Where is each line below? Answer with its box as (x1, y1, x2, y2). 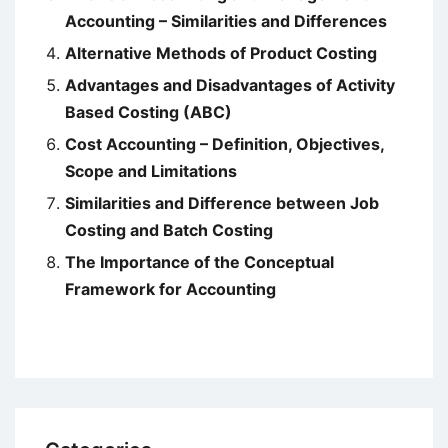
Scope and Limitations (65, 161, 237, 182)
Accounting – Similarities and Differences (65, 11, 387, 32)
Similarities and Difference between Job (65, 193, 379, 214)
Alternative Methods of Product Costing (65, 43, 377, 64)
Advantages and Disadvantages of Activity (65, 75, 395, 96)
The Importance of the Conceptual (65, 252, 334, 273)
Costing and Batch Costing (65, 220, 273, 241)
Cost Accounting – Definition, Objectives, (65, 134, 384, 155)
